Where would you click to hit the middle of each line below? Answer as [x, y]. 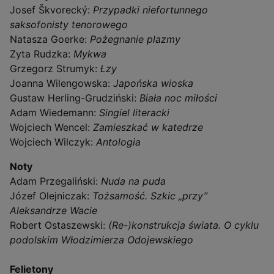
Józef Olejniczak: [51, 195]
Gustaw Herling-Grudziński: [73, 98]
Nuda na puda [133, 181]
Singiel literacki [134, 112]
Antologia [118, 142]
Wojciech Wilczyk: [53, 142]
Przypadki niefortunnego [150, 9]
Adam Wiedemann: [54, 112]
